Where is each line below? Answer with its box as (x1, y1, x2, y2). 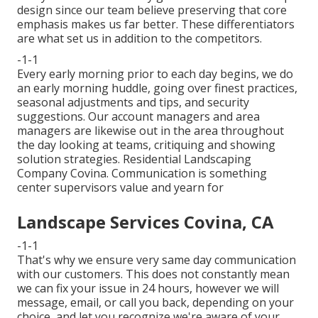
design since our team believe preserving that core (17, 2, 287, 18)
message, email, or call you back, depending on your (17, 295, 294, 311)
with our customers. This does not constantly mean (17, 266, 290, 283)
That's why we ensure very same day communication (17, 252, 296, 268)
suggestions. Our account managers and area (17, 109, 260, 125)
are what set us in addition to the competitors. (17, 31, 262, 47)
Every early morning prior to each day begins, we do (17, 66, 293, 82)
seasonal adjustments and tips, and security (17, 94, 249, 111)
